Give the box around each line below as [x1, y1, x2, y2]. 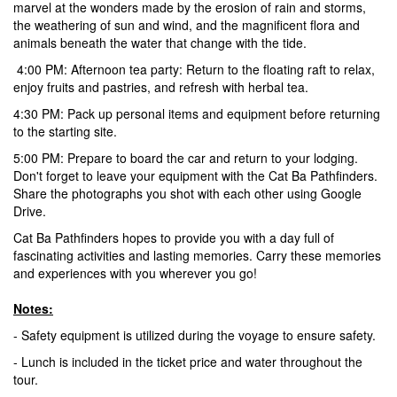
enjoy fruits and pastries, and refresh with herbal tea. [13, 78, 308, 96]
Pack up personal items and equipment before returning [64, 105, 380, 122]
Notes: [13, 300, 53, 317]
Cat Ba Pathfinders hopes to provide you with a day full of [13, 229, 334, 246]
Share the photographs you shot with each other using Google [13, 184, 362, 202]
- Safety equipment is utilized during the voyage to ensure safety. [13, 326, 376, 344]
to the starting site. [13, 122, 117, 140]
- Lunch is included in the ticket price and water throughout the [13, 353, 362, 370]
